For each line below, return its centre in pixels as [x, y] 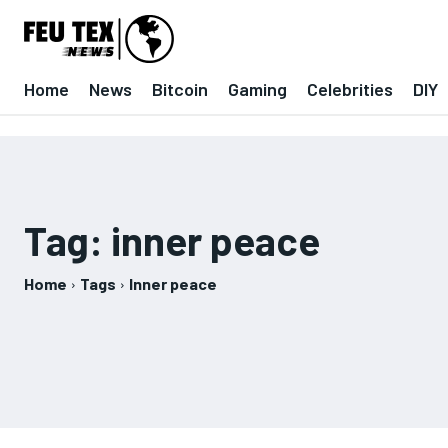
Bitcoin [180, 89]
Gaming [257, 89]
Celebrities [350, 89]
